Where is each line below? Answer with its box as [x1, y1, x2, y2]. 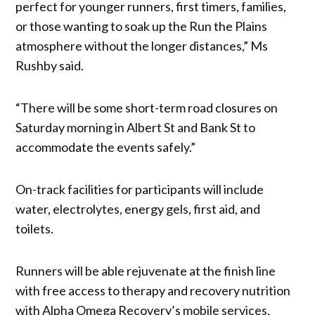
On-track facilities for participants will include [15, 181, 264, 197]
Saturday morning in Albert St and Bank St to [15, 119, 256, 135]
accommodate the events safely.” [15, 139, 196, 155]
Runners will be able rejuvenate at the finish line [15, 262, 276, 278]
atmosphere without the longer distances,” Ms [15, 37, 269, 53]
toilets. [15, 220, 54, 236]
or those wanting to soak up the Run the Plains [15, 18, 268, 34]
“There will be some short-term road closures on [15, 99, 278, 115]
